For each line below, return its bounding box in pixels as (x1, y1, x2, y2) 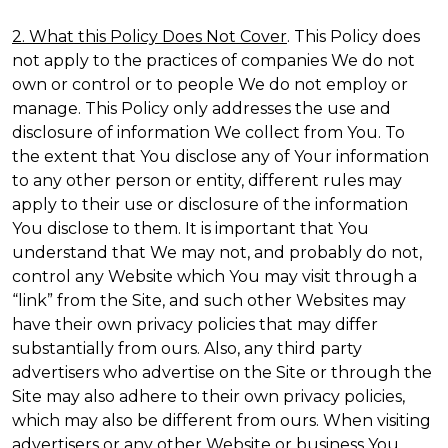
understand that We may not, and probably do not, (12, 243, 422, 262)
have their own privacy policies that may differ (12, 315, 378, 334)
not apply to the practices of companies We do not (12, 51, 415, 70)
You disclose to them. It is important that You (12, 219, 369, 238)
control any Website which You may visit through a (12, 267, 417, 286)
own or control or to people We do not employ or (12, 75, 408, 94)
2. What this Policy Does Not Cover (12, 27, 287, 46)
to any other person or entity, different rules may (12, 171, 402, 190)
